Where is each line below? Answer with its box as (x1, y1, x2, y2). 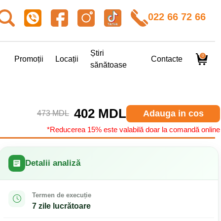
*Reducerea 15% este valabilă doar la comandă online (47, 125, 220, 134)
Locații (55, 55, 78, 63)
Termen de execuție (32, 191, 92, 199)
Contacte (151, 55, 183, 63)
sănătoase (90, 61, 127, 69)
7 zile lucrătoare (32, 201, 91, 210)
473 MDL (37, 109, 69, 117)
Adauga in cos (143, 109, 204, 118)
